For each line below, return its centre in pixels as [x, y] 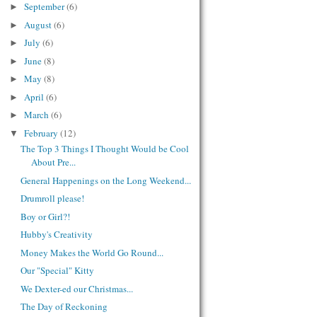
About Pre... [54, 162]
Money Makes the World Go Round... [92, 252]
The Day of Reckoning [64, 307]
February [42, 133]
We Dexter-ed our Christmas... [77, 288]
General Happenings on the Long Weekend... [106, 180]
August [39, 24]
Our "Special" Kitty [58, 271]
